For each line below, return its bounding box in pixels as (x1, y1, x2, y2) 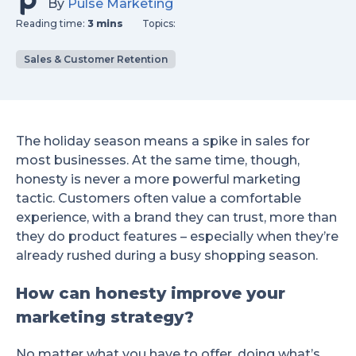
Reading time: (16, 17, 87, 30)
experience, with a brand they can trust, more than (16, 210, 337, 226)
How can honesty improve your (16, 284, 285, 304)
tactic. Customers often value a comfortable (16, 191, 301, 207)
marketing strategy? (16, 308, 194, 327)
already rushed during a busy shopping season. (16, 248, 318, 264)
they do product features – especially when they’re (16, 229, 339, 245)
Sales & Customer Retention (24, 52, 168, 65)
